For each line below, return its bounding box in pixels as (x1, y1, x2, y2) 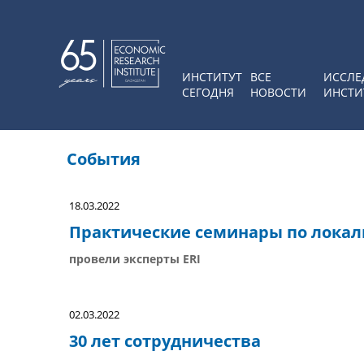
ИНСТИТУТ (182, 69, 242, 84)
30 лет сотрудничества (69, 330, 261, 352)
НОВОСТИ (250, 84, 306, 100)
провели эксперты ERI (69, 251, 201, 266)
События (67, 148, 141, 170)
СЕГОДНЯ (182, 84, 234, 100)
